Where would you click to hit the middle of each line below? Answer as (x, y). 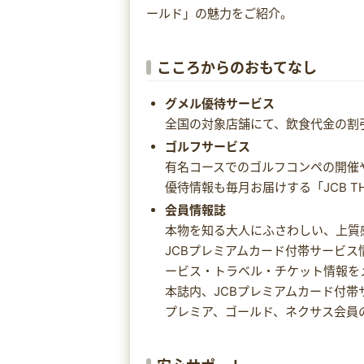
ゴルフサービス (207, 146)
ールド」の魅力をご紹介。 (219, 13)
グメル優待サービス (219, 103)
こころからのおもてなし (236, 67)
